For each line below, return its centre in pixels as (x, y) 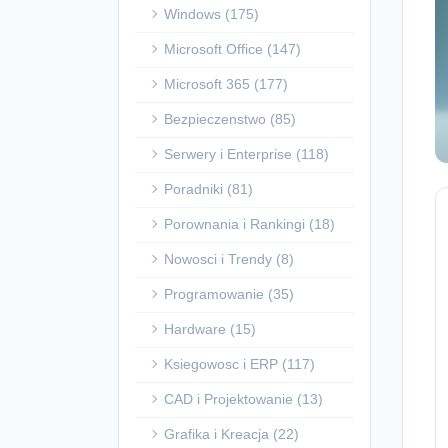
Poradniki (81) (208, 189)
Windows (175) (211, 14)
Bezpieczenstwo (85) (230, 119)
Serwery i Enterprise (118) (246, 154)
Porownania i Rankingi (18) (249, 224)
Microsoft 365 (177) (226, 84)
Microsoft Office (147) (232, 49)
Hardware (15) (210, 329)
